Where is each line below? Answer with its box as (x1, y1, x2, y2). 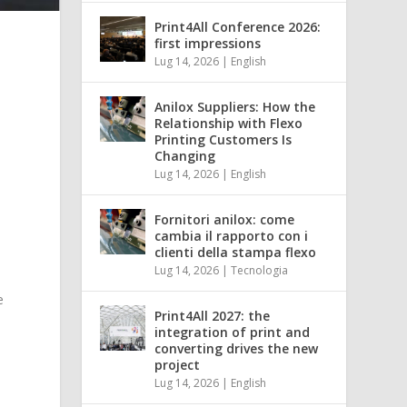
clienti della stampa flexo (154, 243, 317, 261)
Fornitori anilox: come (154, 210, 295, 228)
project (154, 355, 201, 373)
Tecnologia (231, 262, 289, 278)
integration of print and (154, 323, 311, 341)
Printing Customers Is (154, 130, 293, 148)
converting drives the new (154, 339, 319, 357)
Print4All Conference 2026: (154, 17, 322, 35)
